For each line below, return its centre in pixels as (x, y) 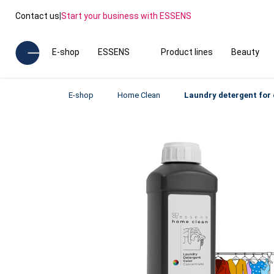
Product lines (187, 52)
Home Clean (139, 95)
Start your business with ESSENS (126, 16)
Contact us (37, 16)
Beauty (245, 52)
